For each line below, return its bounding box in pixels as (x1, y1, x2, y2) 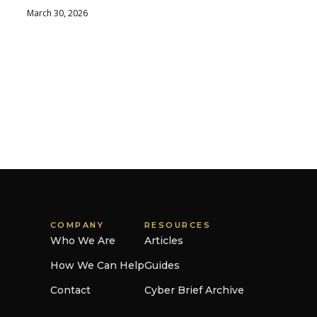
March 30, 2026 (27, 6, 88, 19)
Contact (50, 284, 91, 297)
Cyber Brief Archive (144, 284, 244, 297)
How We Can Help (50, 259, 144, 272)
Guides (144, 259, 180, 272)
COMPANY (50, 219, 105, 230)
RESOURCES (144, 219, 212, 230)
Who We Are (50, 234, 115, 247)
